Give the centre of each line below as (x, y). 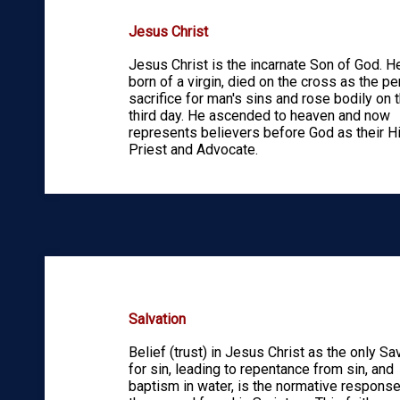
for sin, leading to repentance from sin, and (261, 369)
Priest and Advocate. (193, 149)
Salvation (157, 319)
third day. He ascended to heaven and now (259, 115)
